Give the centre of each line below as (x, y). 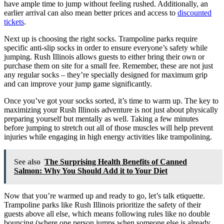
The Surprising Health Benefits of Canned (116, 161)
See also (27, 161)
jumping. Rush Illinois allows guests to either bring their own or (104, 56)
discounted (194, 12)
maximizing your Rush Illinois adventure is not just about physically (111, 109)
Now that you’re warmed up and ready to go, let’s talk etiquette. (104, 195)
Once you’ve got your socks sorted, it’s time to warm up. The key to (111, 100)
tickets (14, 21)
